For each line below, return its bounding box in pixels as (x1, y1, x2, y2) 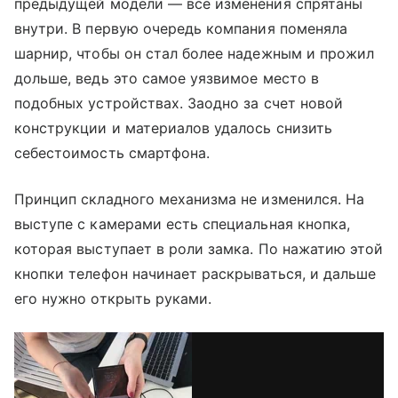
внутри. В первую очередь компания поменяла (14, 19, 348, 37)
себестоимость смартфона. (14, 143, 211, 162)
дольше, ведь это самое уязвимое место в (14, 68, 319, 87)
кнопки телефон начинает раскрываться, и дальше (14, 264, 377, 283)
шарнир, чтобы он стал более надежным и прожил (14, 44, 375, 62)
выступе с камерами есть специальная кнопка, (14, 214, 351, 233)
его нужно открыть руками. (14, 289, 212, 307)
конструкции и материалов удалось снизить (14, 118, 332, 137)
